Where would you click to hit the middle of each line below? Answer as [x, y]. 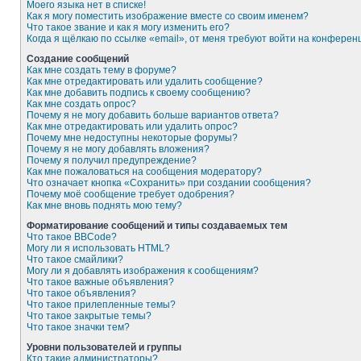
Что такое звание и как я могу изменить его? [128, 27]
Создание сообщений [78, 59]
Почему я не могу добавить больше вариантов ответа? [153, 115]
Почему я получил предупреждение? [112, 160]
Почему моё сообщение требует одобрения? [131, 194]
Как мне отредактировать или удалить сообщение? [145, 81]
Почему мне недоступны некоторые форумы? [132, 138]
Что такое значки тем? [78, 327]
